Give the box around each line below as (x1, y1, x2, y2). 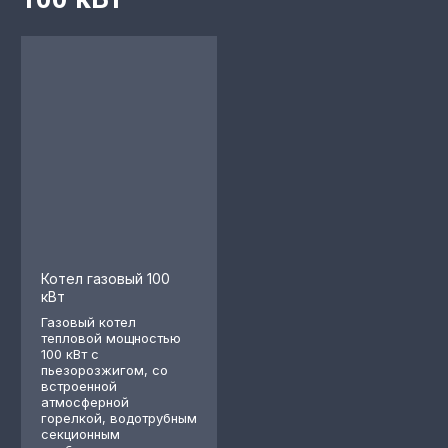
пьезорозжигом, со (41, 362, 168, 378)
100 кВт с (41, 346, 99, 362)
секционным (41, 426, 120, 442)
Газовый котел (41, 314, 136, 330)
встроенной (41, 378, 117, 394)
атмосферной (41, 394, 129, 410)
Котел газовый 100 (41, 270, 170, 287)
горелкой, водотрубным (41, 410, 197, 426)
